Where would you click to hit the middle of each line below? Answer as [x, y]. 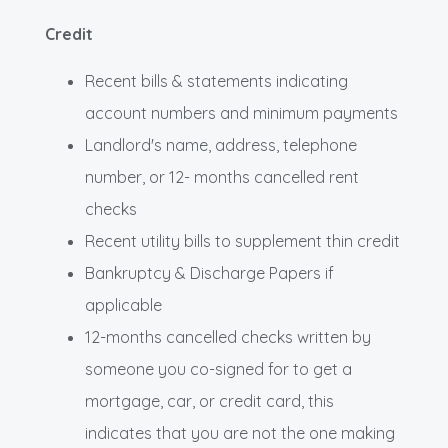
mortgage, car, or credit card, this [209, 400]
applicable [123, 304]
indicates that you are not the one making [240, 432]
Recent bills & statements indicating [216, 80]
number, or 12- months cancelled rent [222, 176]
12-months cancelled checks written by [228, 336]
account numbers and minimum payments [241, 112]
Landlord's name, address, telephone [221, 144]
